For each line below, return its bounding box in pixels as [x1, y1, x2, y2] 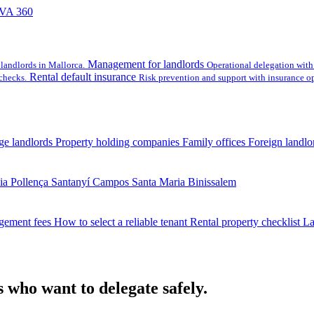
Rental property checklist [190, 216, 300, 228]
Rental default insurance [29, 71, 136, 83]
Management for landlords [88, 58, 204, 70]
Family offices [182, 136, 245, 148]
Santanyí [51, 176, 90, 188]
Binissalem [188, 176, 236, 188]
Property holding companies [55, 136, 179, 148]
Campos [93, 176, 129, 188]
